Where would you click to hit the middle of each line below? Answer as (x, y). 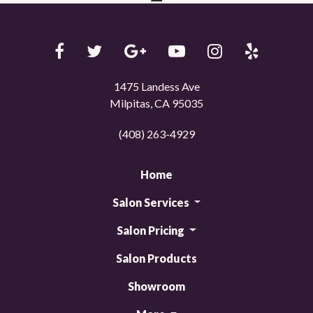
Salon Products (156, 258)
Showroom (156, 286)
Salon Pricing (152, 230)
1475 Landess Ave (156, 86)
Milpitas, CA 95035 (156, 103)
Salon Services (152, 202)
